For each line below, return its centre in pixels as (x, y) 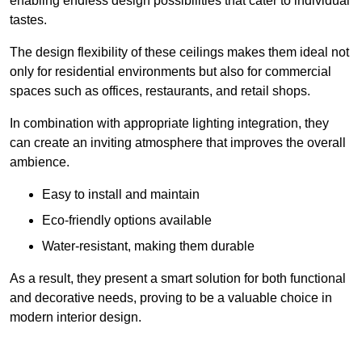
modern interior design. (76, 318)
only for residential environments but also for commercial (170, 72)
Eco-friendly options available (127, 221)
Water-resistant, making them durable (148, 246)
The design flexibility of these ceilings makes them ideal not (179, 53)
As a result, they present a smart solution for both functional (178, 279)
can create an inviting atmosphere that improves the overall (178, 143)
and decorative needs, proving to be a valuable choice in (171, 298)
